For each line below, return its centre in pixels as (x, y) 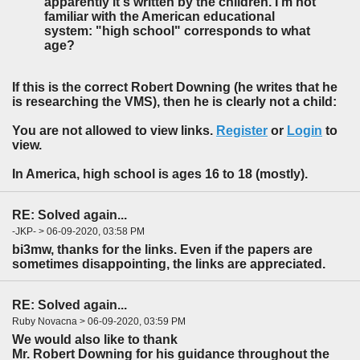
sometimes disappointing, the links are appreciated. (169, 264)
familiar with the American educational (160, 17)
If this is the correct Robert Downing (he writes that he (175, 88)
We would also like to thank (95, 339)
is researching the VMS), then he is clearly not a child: (174, 102)
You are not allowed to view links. (114, 131)
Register (242, 131)
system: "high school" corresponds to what (177, 31)
